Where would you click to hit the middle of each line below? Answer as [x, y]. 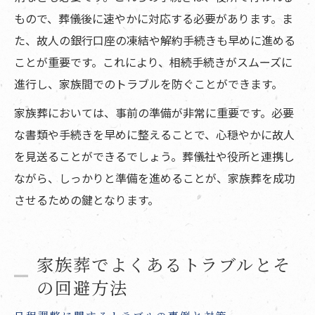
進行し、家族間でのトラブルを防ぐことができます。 [148, 84]
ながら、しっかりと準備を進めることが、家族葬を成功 [155, 178]
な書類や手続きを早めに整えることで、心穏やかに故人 [154, 135]
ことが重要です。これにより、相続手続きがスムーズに [153, 62]
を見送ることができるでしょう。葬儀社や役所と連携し [154, 156]
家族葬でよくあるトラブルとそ [164, 264]
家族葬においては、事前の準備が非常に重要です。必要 [154, 113]
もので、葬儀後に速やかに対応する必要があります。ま [154, 19]
